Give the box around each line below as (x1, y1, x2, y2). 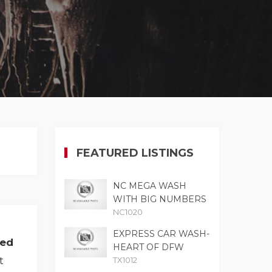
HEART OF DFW (113, 242, 184, 253)
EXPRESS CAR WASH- (113, 228, 209, 240)
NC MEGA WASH (113, 180, 186, 192)
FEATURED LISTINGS (76, 146, 194, 160)
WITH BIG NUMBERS (113, 194, 206, 205)
